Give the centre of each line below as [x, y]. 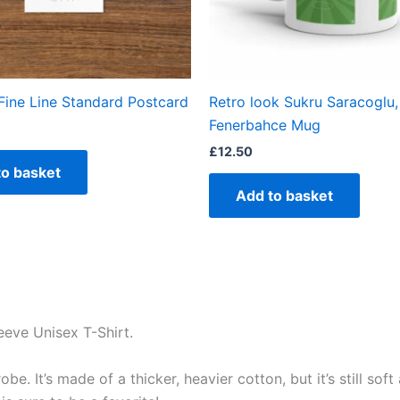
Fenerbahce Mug [265, 125]
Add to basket [284, 195]
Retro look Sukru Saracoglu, [304, 101]
